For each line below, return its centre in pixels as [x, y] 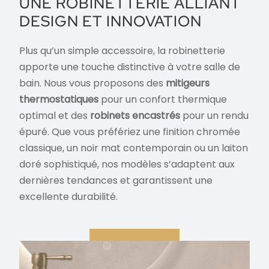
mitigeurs [188, 83]
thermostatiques [59, 99]
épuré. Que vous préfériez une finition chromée [130, 132]
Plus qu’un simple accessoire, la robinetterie [122, 51]
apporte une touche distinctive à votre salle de [130, 67]
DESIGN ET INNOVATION [111, 21]
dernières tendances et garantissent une [116, 180]
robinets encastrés [134, 116]
